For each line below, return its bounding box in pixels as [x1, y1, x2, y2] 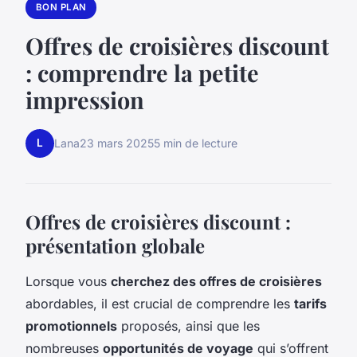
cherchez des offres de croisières [111, 273, 322, 289]
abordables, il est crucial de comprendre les [25, 295, 294, 312]
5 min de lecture [154, 136, 237, 151]
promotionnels [25, 317, 117, 334]
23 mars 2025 [80, 136, 154, 151]
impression [25, 84, 144, 115]
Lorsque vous [25, 273, 111, 289]
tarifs [294, 295, 327, 312]
